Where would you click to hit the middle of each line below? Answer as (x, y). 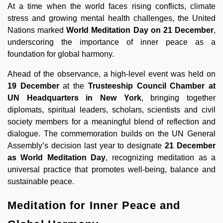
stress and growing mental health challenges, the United (111, 18)
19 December (33, 86)
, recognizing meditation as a (161, 157)
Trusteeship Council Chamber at (152, 86)
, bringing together (178, 98)
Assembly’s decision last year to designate (86, 145)
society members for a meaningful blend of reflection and (111, 121)
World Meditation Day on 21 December (140, 30)
